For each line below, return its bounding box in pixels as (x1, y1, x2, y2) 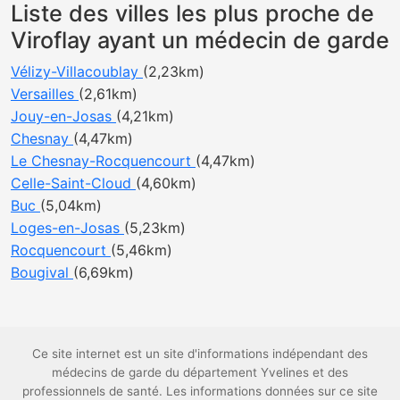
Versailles (11, 85, 79, 103)
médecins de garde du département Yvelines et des (52, 365, 348, 379)
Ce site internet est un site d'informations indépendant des (32, 346, 368, 361)
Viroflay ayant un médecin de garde (11, 27, 389, 54)
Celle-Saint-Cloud (11, 174, 136, 192)
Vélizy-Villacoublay (11, 62, 143, 80)
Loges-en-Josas (11, 219, 124, 237)
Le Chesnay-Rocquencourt (11, 152, 196, 170)
